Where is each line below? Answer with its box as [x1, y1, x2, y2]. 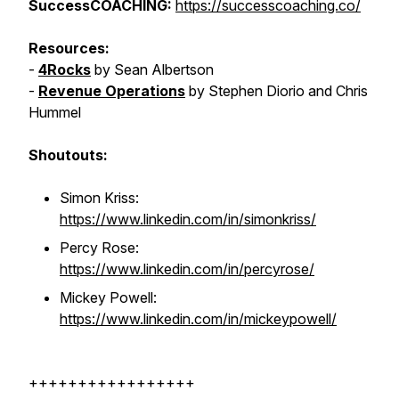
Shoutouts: [28, 146, 108, 164]
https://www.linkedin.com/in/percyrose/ [60, 260, 314, 278]
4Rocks [38, 61, 91, 78]
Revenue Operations [38, 82, 185, 100]
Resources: [28, 39, 110, 57]
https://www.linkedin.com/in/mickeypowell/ [60, 310, 337, 328]
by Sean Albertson [91, 61, 214, 78]
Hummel [28, 103, 81, 121]
